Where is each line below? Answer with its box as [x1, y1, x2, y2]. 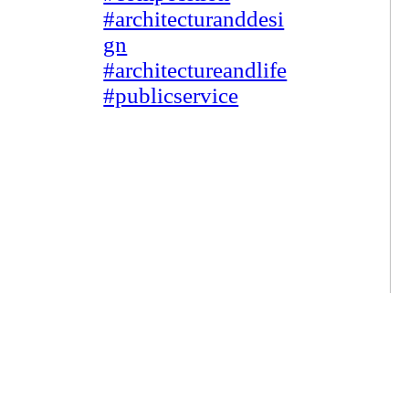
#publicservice [103, 83, 239, 109]
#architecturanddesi [103, 6, 285, 32]
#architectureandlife [103, 58, 288, 83]
